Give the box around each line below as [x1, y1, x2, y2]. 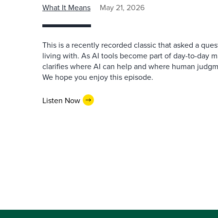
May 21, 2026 [100, 2, 145, 13]
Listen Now [42, 94, 80, 106]
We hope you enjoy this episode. [42, 72, 153, 82]
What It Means [42, 2, 91, 13]
